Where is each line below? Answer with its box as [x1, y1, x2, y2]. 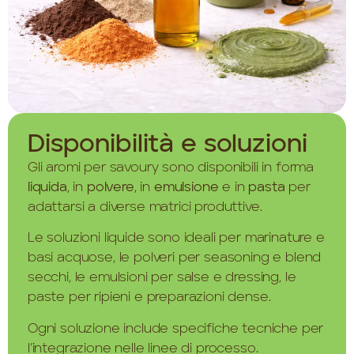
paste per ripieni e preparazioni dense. [28, 291, 271, 305]
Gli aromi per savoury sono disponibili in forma [28, 160, 314, 175]
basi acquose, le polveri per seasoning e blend [28, 251, 322, 265]
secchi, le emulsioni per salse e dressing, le [28, 271, 296, 285]
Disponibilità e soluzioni [28, 132, 307, 158]
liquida [28, 180, 67, 194]
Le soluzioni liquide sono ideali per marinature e [28, 232, 325, 246]
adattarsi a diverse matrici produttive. [28, 200, 262, 214]
